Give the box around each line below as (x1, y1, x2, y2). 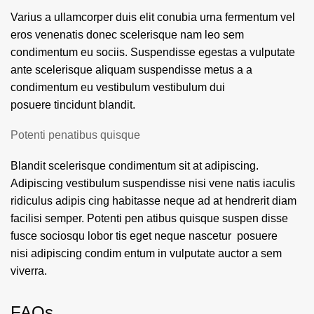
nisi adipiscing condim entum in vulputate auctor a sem (11, 247, 282, 259)
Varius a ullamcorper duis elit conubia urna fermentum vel (11, 11, 295, 23)
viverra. (11, 265, 47, 277)
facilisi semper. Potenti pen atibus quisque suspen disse (11, 212, 288, 224)
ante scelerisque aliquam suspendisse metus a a (11, 64, 252, 76)
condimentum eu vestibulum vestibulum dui (11, 81, 225, 93)
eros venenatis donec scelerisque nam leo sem (11, 29, 244, 41)
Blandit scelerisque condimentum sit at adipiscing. (11, 160, 259, 172)
